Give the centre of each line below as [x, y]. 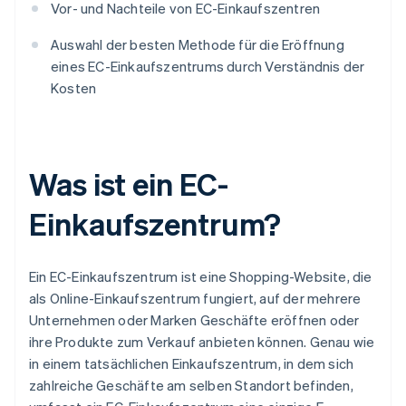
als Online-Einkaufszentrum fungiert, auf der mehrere [195, 299]
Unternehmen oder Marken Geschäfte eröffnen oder [194, 320]
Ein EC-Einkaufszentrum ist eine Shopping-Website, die [201, 277]
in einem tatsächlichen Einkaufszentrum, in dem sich [192, 364]
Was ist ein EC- [129, 184]
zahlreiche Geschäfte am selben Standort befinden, [191, 386]
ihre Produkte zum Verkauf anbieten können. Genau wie [202, 342]
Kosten [74, 88]
